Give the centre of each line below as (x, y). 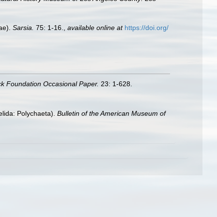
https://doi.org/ (147, 28)
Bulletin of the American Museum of (111, 113)
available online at (95, 28)
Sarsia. (23, 28)
